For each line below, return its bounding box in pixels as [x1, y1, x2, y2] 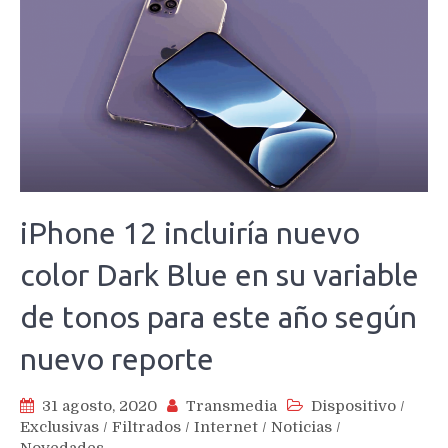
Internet [194, 418, 258, 437]
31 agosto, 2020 [42, 397, 157, 416]
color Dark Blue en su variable [20, 258, 419, 293]
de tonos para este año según [20, 300, 417, 335]
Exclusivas [20, 418, 99, 437]
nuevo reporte [20, 342, 214, 377]
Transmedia [186, 397, 277, 416]
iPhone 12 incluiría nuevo [20, 216, 360, 251]
